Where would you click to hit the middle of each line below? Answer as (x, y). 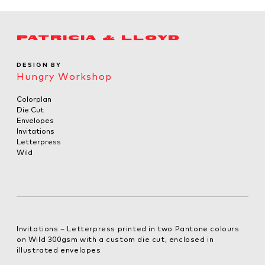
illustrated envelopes (59, 250)
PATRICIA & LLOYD (98, 38)
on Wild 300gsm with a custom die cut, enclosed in (115, 239)
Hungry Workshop (64, 76)
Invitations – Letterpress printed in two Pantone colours (128, 228)
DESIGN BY (39, 64)
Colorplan (34, 99)
